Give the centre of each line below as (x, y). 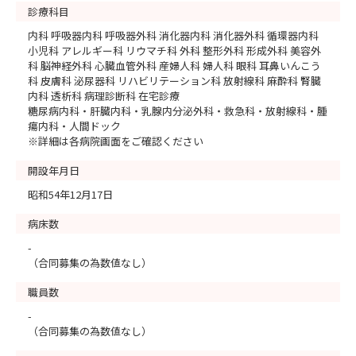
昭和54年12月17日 (70, 194)
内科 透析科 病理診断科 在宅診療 (104, 96)
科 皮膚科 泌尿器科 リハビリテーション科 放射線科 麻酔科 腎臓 (174, 81)
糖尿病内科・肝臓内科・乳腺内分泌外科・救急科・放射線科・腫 (178, 111)
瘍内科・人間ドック (74, 126)
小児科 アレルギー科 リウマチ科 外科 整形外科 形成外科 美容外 (174, 50)
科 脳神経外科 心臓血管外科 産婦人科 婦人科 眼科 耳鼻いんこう (174, 66)
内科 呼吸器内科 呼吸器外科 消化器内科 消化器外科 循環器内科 (173, 35)
